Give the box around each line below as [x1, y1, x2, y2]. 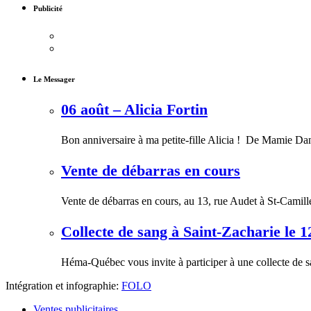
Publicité [33, 4, 62, 13]
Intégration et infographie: [6, 280, 121, 292]
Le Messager [33, 75, 75, 84]
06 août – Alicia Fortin [61, 101, 208, 119]
